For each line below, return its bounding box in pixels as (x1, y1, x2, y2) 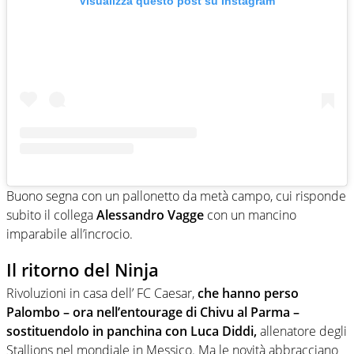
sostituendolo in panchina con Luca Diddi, (6, 322, 257, 341)
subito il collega (6, 205, 93, 224)
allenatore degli (257, 322, 347, 341)
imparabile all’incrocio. (6, 224, 133, 243)
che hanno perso (198, 284, 299, 303)
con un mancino (204, 205, 296, 224)
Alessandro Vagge (93, 205, 204, 224)
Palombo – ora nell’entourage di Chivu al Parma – (6, 303, 299, 322)
